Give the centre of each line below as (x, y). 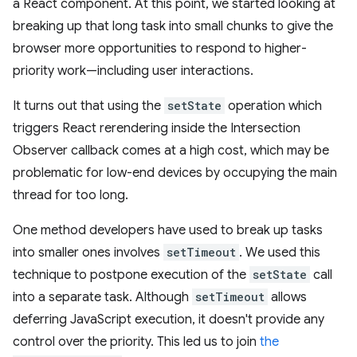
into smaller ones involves (88, 253)
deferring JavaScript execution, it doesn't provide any (169, 320)
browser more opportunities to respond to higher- (160, 49)
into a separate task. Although (102, 298)
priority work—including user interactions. (133, 71)
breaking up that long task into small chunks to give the (173, 27)
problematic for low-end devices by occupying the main (175, 173)
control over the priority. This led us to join (136, 342)
